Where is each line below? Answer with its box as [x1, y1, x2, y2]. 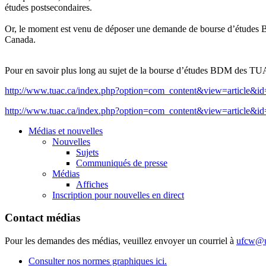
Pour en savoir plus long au [5, 65, 109, 75]
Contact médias [5, 211, 80, 224]
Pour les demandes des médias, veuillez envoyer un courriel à [5, 236, 236, 246]
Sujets [76, 147, 99, 157]
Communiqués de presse [76, 157, 167, 168]
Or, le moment [5, 23, 61, 34]
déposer [105, 23, 134, 34]
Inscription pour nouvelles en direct [52, 189, 184, 200]
